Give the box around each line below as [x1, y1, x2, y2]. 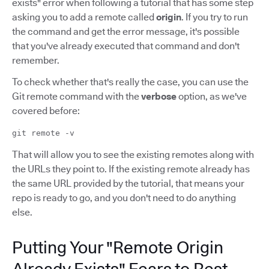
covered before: [12, 104, 80, 116]
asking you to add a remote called [12, 11, 156, 23]
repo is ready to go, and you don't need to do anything [12, 192, 236, 204]
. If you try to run [181, 11, 248, 23]
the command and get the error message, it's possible [12, 25, 240, 37]
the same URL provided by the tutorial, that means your [12, 177, 244, 189]
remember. [12, 54, 59, 66]
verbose [141, 90, 177, 102]
